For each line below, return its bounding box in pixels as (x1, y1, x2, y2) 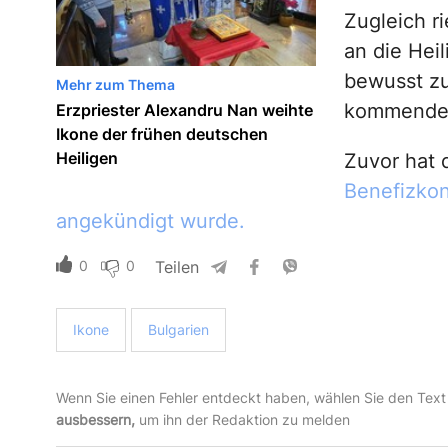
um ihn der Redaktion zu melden (134, 410, 350, 428)
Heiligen (55, 147, 118, 168)
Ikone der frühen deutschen (55, 123, 268, 144)
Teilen (154, 256, 199, 277)
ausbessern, (55, 410, 135, 428)
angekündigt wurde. (55, 208, 245, 233)
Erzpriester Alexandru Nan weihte (55, 99, 313, 120)
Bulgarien (147, 320, 209, 338)
